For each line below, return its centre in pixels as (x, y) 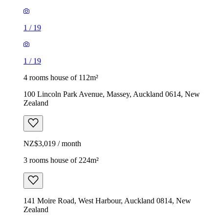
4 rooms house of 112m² (61, 77)
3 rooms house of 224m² (61, 160)
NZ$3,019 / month (52, 143)
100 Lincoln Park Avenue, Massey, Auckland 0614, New (112, 94)
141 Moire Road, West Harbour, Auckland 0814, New (107, 200)
